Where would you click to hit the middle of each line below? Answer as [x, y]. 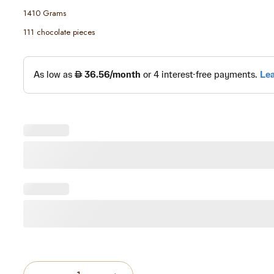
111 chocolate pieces [59, 32]
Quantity [40, 252]
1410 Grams [45, 13]
